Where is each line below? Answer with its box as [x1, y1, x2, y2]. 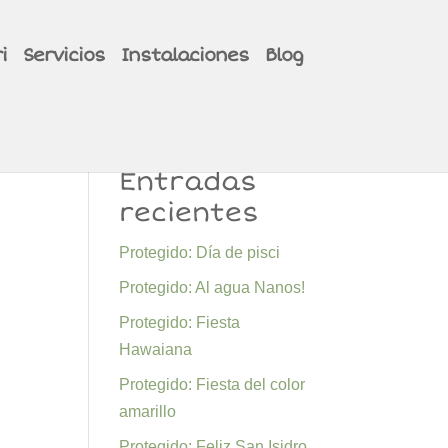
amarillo [119, 403, 177, 420]
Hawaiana [119, 341, 193, 358]
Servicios [23, 44, 106, 66]
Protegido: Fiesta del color [119, 376, 306, 393]
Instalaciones [121, 44, 250, 66]
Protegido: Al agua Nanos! [119, 279, 306, 296]
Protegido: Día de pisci [119, 244, 281, 261]
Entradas [119, 166, 258, 198]
